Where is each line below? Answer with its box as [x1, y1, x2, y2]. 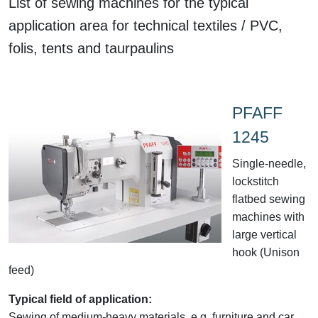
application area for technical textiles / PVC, [9, 17, 283, 33]
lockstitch [232, 175, 279, 187]
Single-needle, [232, 157, 306, 170]
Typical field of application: [9, 292, 152, 305]
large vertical [232, 228, 297, 241]
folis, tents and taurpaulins [9, 40, 174, 56]
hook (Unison [232, 246, 300, 258]
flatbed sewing [232, 192, 305, 205]
